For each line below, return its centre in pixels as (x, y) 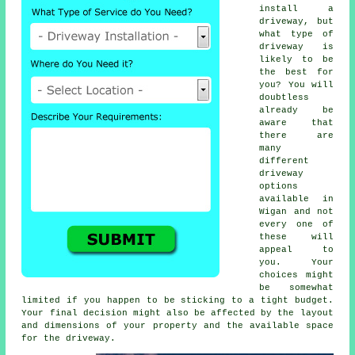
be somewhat (296, 288)
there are (296, 136)
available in (296, 199)
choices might (296, 275)
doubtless (284, 98)
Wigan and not (296, 212)
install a (296, 9)
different (284, 161)
